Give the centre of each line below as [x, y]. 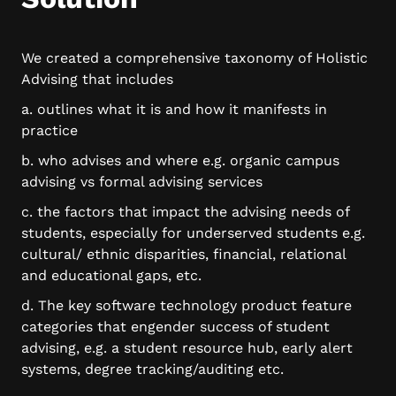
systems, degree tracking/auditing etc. [152, 369]
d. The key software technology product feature [187, 305]
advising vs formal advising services [142, 182]
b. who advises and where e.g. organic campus [180, 160]
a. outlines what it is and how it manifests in [174, 109]
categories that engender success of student [175, 327]
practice [49, 130]
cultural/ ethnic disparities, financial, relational [183, 254]
